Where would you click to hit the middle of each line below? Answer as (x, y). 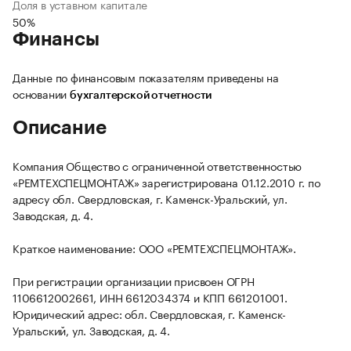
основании (41, 94)
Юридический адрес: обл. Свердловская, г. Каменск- (150, 314)
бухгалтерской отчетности (141, 96)
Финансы (56, 40)
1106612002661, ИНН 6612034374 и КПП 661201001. (150, 297)
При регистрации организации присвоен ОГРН (134, 281)
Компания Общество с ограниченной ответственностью (157, 166)
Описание (60, 128)
